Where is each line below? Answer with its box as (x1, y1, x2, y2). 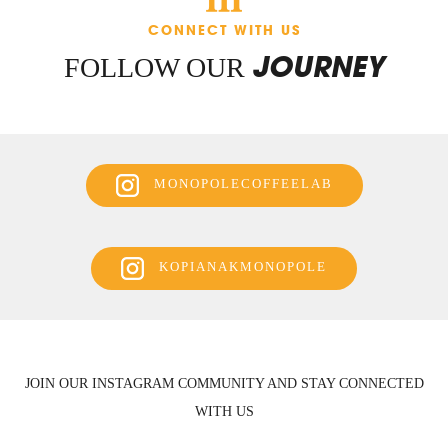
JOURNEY (252, 48, 384, 86)
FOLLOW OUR (64, 52, 252, 84)
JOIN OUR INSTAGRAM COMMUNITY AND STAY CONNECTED (24, 376, 424, 392)
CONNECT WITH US (147, 22, 301, 40)
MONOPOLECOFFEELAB (138, 176, 333, 192)
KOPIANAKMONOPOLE (144, 259, 327, 275)
